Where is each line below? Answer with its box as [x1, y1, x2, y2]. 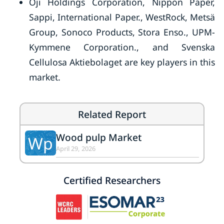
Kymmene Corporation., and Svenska [28, 41, 215, 53]
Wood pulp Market [56, 130, 142, 144]
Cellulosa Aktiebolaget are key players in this [28, 56, 215, 68]
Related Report [78, 107, 146, 121]
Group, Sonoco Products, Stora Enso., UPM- [28, 26, 215, 38]
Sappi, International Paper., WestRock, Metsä [28, 11, 215, 23]
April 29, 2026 [56, 144, 96, 153]
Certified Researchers [63, 173, 160, 187]
